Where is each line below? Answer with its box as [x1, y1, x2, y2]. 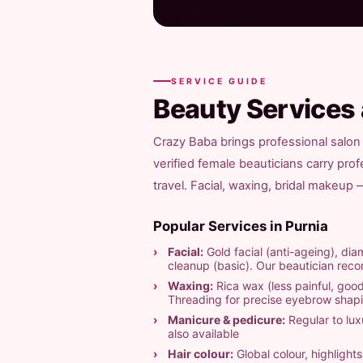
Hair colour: [168, 346, 234, 361]
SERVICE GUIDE [171, 75, 268, 87]
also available [168, 326, 240, 340]
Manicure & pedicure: [168, 312, 286, 327]
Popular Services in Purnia [153, 217, 329, 234]
